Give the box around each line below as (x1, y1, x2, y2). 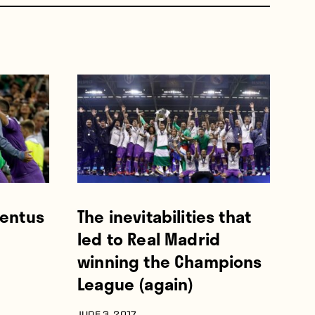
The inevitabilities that (77, 203, 252, 230)
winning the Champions (77, 248, 262, 275)
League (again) (77, 271, 194, 297)
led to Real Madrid (77, 226, 221, 252)
